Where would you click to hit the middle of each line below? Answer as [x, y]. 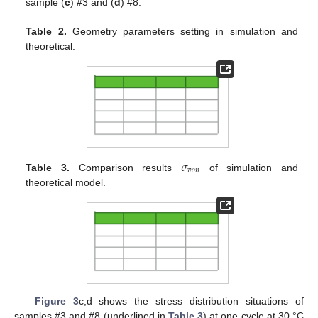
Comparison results [125, 167]
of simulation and [249, 167]
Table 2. [46, 31]
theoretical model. [66, 182]
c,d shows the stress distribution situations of [191, 301]
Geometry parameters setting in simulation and [182, 31]
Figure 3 [56, 301]
